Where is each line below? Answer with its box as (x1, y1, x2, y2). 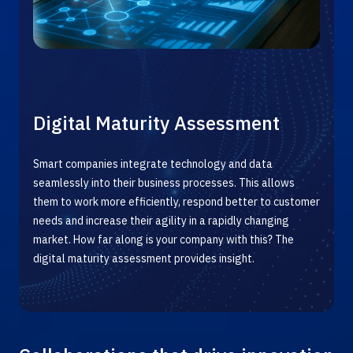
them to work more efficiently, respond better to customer (33, 195, 320, 209)
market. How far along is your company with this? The (33, 232, 294, 247)
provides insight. (174, 251, 257, 266)
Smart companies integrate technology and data (33, 157, 273, 171)
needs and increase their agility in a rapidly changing (33, 214, 289, 228)
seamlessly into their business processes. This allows (33, 176, 295, 190)
